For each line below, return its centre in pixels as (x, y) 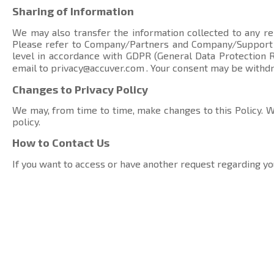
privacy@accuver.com (98, 67)
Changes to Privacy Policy (80, 89)
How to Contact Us (61, 142)
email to (31, 67)
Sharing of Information (73, 11)
